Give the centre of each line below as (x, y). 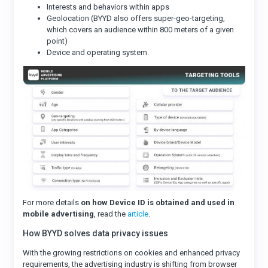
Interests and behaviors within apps (108, 7)
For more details (52, 202)
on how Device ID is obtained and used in (158, 202)
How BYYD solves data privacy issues (96, 233)
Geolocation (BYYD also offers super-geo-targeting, (136, 18)
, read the (111, 214)
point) (57, 41)
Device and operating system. (98, 52)
